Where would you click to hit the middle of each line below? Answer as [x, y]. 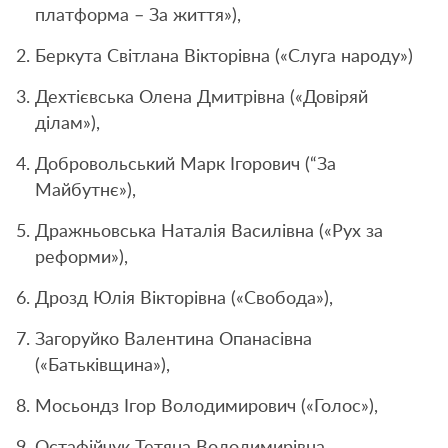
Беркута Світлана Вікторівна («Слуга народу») [224, 56]
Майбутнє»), [85, 190]
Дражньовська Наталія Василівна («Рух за [209, 231]
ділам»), [67, 123]
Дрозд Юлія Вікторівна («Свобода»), [184, 298]
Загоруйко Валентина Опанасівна [173, 339]
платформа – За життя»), [138, 15]
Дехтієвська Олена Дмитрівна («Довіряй [201, 97]
